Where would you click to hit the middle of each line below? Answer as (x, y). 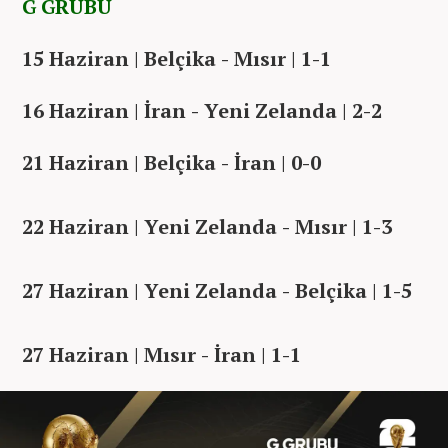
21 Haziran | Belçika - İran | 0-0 (171, 163)
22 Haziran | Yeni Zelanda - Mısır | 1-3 (207, 227)
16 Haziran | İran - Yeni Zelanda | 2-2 (202, 111)
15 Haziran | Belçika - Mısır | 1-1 (176, 59)
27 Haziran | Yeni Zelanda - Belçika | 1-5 (217, 291)
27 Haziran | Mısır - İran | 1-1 (161, 355)
